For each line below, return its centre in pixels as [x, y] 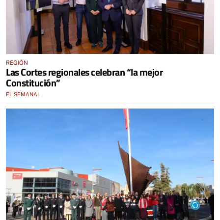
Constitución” [33, 83]
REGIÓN [17, 63]
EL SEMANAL [23, 94]
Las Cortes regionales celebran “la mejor [84, 72]
